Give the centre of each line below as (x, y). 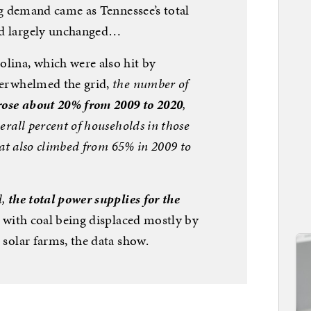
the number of (151, 84)
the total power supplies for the (94, 199)
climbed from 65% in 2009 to (112, 146)
